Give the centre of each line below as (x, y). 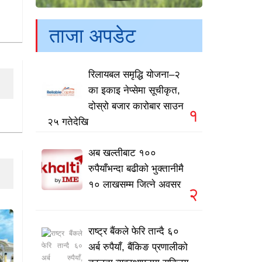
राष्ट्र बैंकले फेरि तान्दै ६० (134, 232)
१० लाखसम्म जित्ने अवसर (135, 185)
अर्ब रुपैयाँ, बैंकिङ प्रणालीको (138, 247)
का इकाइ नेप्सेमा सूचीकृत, (134, 91)
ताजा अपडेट (92, 36)
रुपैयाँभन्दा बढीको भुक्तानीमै (136, 169)
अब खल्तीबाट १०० (122, 153)
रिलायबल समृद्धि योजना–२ (134, 75)
